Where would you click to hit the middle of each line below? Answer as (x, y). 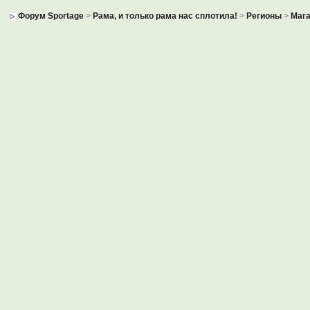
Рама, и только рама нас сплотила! (165, 16)
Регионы (264, 16)
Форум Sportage (51, 16)
